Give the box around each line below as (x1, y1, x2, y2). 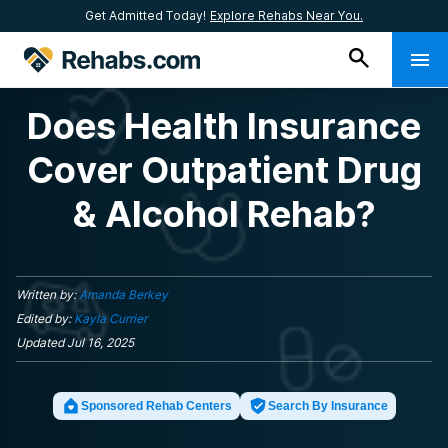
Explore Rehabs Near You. (210, 8, 363, 23)
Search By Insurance (267, 399, 388, 413)
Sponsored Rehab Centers (80, 399, 232, 413)
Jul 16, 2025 (67, 335, 134, 350)
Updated (16, 335, 67, 350)
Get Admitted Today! (85, 8, 206, 23)
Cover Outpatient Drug (26, 148, 422, 192)
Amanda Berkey (79, 287, 168, 302)
